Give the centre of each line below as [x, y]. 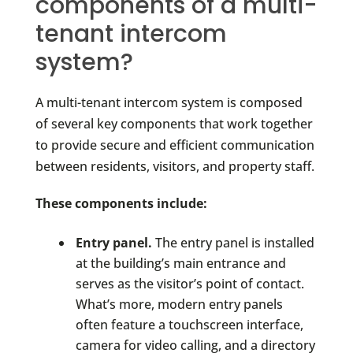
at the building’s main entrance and [180, 263]
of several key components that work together [174, 123]
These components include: [121, 203]
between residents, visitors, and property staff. [175, 166]
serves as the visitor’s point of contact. [190, 283]
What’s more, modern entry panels [179, 304]
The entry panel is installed [233, 242]
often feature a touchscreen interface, [189, 324]
